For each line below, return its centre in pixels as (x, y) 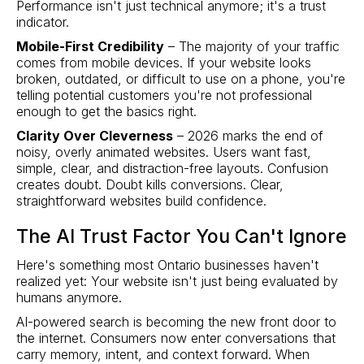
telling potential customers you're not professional (164, 95)
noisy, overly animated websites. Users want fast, (164, 152)
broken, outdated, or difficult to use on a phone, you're (181, 78)
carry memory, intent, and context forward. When (163, 354)
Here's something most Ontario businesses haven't (167, 264)
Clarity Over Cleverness (95, 135)
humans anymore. (69, 297)
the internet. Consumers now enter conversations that (176, 338)
